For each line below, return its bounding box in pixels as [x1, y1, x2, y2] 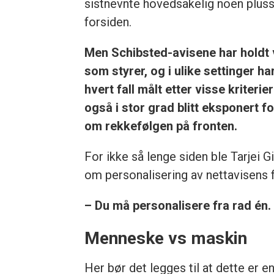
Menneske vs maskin [84, 228, 248, 248]
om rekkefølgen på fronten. [84, 118, 238, 133]
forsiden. [84, 14, 132, 29]
